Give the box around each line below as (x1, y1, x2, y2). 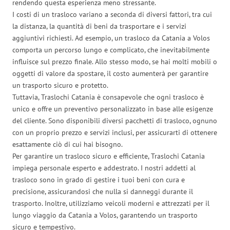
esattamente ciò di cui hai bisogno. (12, 139, 123, 149)
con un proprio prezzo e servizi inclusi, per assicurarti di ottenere (12, 127, 217, 137)
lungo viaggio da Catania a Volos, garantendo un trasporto (12, 210, 198, 220)
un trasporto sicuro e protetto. (12, 80, 108, 90)
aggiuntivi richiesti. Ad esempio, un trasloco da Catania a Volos (12, 33, 210, 43)
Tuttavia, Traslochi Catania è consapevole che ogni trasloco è (12, 92, 204, 102)
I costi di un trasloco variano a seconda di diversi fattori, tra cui (12, 9, 212, 19)
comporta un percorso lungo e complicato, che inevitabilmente (12, 45, 209, 54)
